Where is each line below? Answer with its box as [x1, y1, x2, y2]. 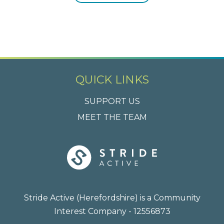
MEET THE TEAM [77, 112, 147, 122]
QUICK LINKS [75, 73, 149, 87]
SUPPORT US [84, 96, 140, 106]
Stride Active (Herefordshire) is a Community [23, 192, 200, 202]
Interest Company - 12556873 [53, 206, 170, 216]
